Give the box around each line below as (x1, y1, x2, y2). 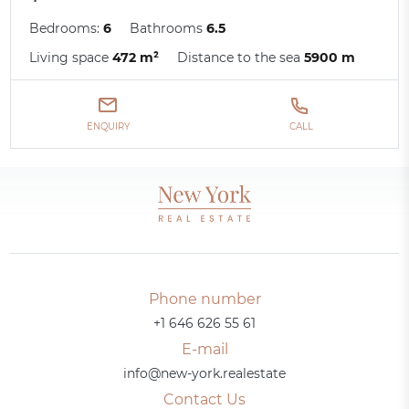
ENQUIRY (86, 120, 130, 132)
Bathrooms (130, 19, 207, 37)
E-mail (181, 340, 228, 358)
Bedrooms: (29, 19, 104, 37)
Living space (29, 48, 113, 66)
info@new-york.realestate (123, 364, 286, 382)
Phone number (148, 289, 261, 308)
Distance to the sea (177, 48, 305, 66)
